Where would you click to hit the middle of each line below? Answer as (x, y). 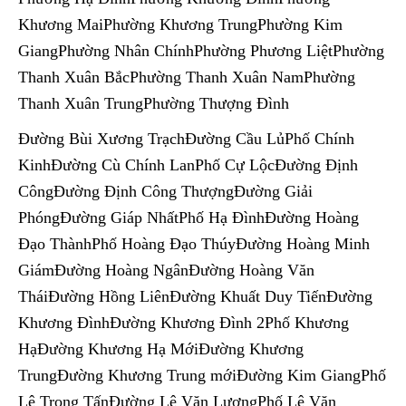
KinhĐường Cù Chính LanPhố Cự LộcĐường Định (188, 164)
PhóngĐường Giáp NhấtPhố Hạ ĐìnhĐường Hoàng (188, 217)
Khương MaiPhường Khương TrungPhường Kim (180, 24)
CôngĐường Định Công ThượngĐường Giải (165, 191)
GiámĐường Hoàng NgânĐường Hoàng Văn (166, 270)
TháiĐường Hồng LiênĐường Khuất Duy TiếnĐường (195, 296)
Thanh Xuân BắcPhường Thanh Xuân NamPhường (187, 77)
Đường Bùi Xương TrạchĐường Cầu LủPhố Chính (186, 138)
